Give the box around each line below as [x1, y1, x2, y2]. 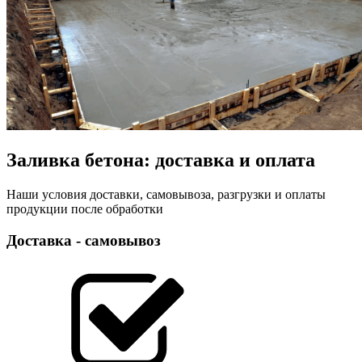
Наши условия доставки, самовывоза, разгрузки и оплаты [6, 187, 326, 202]
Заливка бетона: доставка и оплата [6, 149, 315, 171]
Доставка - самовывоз [6, 232, 161, 250]
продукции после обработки [6, 202, 163, 217]
